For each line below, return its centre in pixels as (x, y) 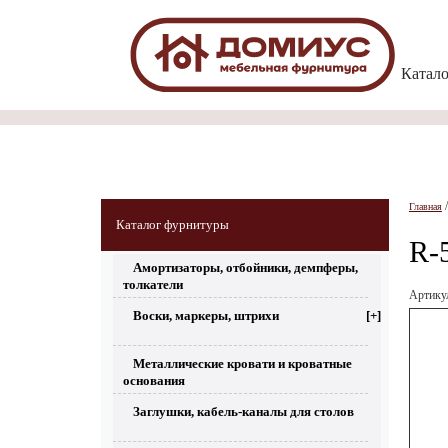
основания (154, 380)
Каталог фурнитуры (172, 224)
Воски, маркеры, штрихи (206, 315)
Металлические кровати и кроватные (242, 363)
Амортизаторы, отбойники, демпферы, (245, 267)
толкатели (153, 284)
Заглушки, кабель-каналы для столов (243, 411)
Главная (425, 206)
